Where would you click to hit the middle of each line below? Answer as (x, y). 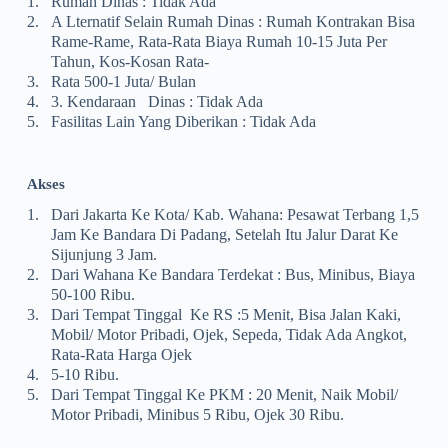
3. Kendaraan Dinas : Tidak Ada (156, 101)
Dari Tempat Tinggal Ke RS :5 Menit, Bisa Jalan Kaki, (225, 314)
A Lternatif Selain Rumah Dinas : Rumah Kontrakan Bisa (232, 21)
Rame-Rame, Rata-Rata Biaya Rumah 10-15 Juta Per (218, 41)
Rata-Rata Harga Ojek (121, 354)
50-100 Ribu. (92, 294)
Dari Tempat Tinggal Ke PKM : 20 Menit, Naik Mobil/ (224, 394)
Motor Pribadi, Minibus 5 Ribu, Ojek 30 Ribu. (197, 414)
